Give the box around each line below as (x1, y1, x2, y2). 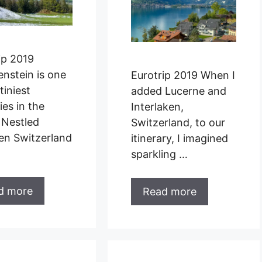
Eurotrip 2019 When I (130, 68, 235, 81)
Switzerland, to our (130, 116, 225, 129)
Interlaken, (130, 100, 184, 113)
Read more (142, 185, 196, 198)
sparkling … (130, 147, 188, 160)
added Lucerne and (130, 84, 226, 97)
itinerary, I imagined (130, 132, 228, 144)
